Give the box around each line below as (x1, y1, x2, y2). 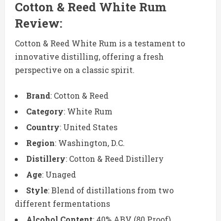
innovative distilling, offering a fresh (15, 51, 164, 62)
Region (26, 138, 55, 148)
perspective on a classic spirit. (15, 65, 135, 75)
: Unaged (42, 169, 76, 180)
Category (26, 106, 64, 117)
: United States (60, 122, 117, 133)
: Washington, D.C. (55, 138, 125, 148)
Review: (15, 15, 62, 32)
